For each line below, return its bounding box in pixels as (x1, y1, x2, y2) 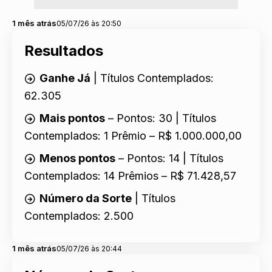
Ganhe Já (39, 71, 90, 84)
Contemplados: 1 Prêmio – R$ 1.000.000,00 (24, 129, 242, 143)
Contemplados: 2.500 (24, 209, 134, 223)
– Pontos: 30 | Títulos (105, 112, 216, 125)
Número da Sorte (39, 192, 132, 205)
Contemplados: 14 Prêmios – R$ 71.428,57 (24, 169, 236, 183)
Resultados (24, 41, 103, 59)
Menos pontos (39, 152, 115, 165)
